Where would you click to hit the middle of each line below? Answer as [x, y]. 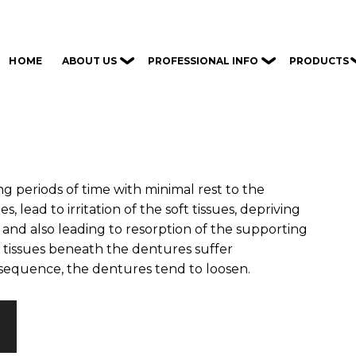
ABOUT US [90, 60]
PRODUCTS [319, 60]
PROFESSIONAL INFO [203, 60]
